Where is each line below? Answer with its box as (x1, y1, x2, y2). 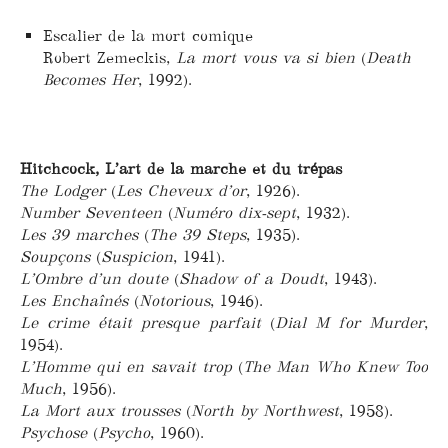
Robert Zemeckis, (42, 47, 176, 67)
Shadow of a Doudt (179, 268, 324, 288)
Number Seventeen (20, 202, 162, 222)
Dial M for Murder (274, 312, 424, 332)
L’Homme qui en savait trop (20, 356, 232, 376)
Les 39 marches (20, 224, 144, 244)
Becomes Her (42, 69, 138, 89)
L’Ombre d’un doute (20, 268, 168, 288)
